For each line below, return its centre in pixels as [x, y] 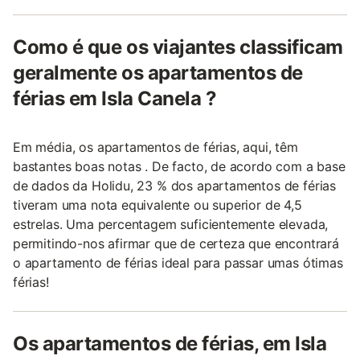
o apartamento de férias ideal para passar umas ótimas [178, 263]
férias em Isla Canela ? [115, 98]
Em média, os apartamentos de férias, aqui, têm [155, 147]
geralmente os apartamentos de [158, 73]
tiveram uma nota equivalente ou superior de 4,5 [157, 205]
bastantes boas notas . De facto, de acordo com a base [179, 166]
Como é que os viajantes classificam [178, 47]
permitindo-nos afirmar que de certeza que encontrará [176, 243]
